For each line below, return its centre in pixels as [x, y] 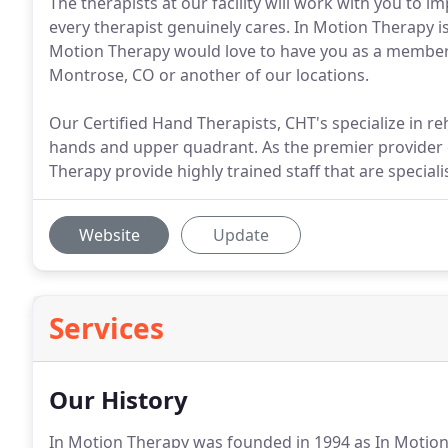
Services [106, 328]
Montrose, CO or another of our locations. [209, 75]
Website [109, 235]
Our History [118, 399]
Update [241, 235]
